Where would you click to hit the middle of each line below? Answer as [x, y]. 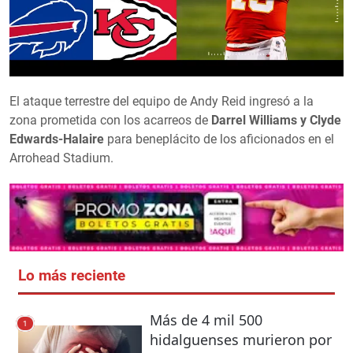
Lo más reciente [71, 275]
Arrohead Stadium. [61, 158]
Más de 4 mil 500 [206, 320]
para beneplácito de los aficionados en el [219, 139]
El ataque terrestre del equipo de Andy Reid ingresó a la [162, 101]
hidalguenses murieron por [240, 339]
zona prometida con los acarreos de [110, 120]
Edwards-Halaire [57, 139]
